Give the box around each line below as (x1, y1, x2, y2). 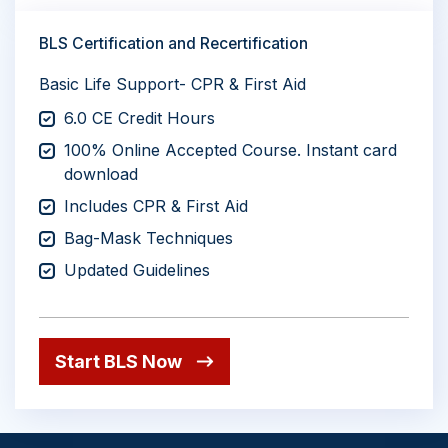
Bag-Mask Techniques (64, 227, 233, 248)
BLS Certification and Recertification (39, 33, 308, 53)
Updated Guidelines (64, 259, 210, 280)
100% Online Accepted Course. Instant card (64, 139, 397, 160)
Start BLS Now (55, 350, 182, 372)
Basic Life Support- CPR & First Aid (39, 73, 306, 94)
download (64, 163, 138, 184)
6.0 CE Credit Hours (64, 107, 215, 128)
